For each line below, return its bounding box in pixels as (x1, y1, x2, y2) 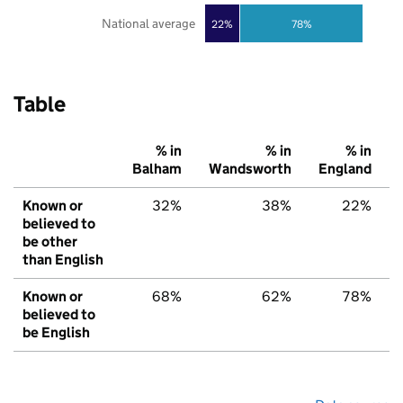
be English (22, 324, 90, 342)
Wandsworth (209, 160, 291, 178)
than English (22, 251, 103, 269)
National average (101, 15, 195, 32)
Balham (132, 160, 182, 178)
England (318, 160, 372, 178)
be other (22, 233, 77, 251)
